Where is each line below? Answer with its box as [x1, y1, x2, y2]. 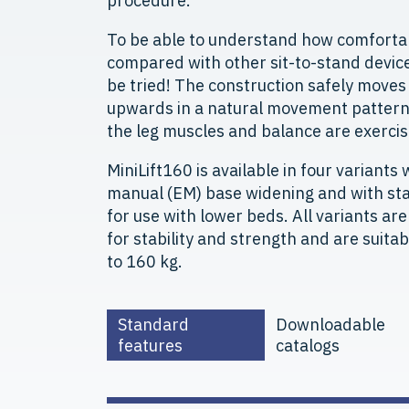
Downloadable [276, 314, 386, 335]
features [118, 335, 183, 356]
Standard [118, 314, 189, 335]
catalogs [276, 335, 341, 356]
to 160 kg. [107, 251, 183, 272]
